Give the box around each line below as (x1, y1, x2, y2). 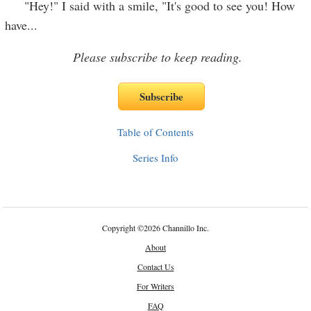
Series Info (133, 151, 178, 165)
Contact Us (137, 261, 174, 272)
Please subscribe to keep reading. (73, 49, 242, 65)
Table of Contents (117, 125, 194, 139)
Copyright (102, 222, 137, 233)
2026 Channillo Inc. (144, 222, 209, 233)
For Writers (137, 280, 174, 292)
